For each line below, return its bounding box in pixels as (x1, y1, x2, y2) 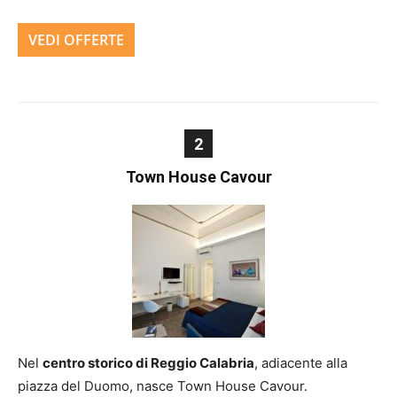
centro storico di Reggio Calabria (43, 354, 254, 371)
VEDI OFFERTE (28, 30, 124, 50)
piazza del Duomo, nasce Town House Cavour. (18, 378, 307, 394)
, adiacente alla (254, 354, 347, 371)
